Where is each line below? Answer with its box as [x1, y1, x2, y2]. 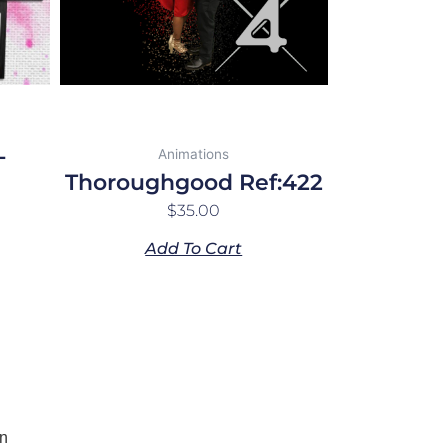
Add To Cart [145, 239, 243, 259]
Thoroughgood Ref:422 [64, 169, 323, 197]
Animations [158, 146, 230, 163]
